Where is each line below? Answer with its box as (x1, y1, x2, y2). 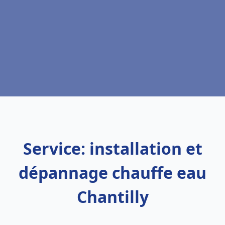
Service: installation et (23, 138, 202, 159)
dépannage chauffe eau (19, 162, 206, 183)
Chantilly (76, 186, 149, 207)
